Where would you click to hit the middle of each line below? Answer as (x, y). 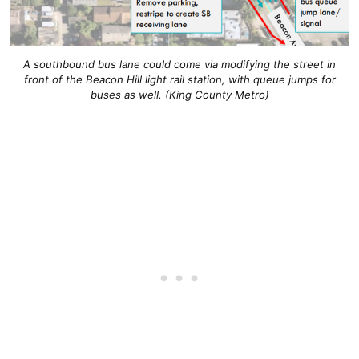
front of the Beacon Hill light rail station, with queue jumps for (179, 79)
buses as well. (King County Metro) (179, 94)
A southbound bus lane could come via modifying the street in (179, 64)
